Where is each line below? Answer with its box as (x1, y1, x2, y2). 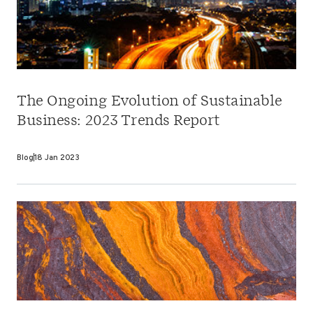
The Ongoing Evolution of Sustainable (17, 94, 282, 109)
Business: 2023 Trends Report (17, 114, 220, 129)
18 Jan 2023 (34, 152, 80, 162)
